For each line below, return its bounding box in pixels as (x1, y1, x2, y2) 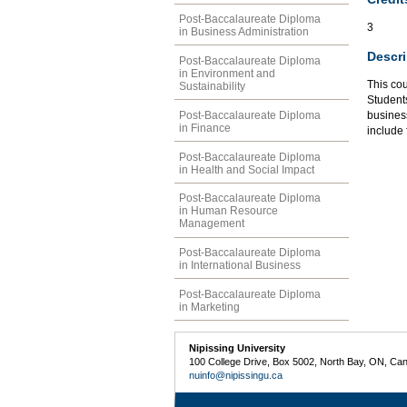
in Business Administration (179, 25, 309, 39)
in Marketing (179, 300, 240, 313)
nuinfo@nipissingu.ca (189, 370, 283, 382)
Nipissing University (189, 342, 286, 354)
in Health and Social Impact (179, 163, 314, 176)
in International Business (179, 259, 301, 273)
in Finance (179, 121, 231, 134)
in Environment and (179, 67, 275, 81)
